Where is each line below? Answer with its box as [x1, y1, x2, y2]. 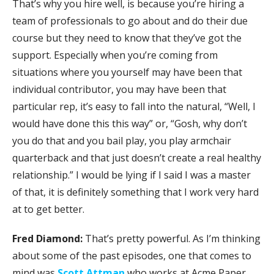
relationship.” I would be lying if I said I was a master [12, 168, 251, 182]
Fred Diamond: [12, 231, 85, 245]
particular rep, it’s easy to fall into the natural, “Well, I [12, 99, 256, 113]
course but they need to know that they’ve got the [12, 31, 242, 45]
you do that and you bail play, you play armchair [12, 133, 231, 147]
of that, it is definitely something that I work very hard [12, 185, 259, 199]
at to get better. [12, 202, 84, 216]
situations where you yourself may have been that [12, 65, 242, 79]
